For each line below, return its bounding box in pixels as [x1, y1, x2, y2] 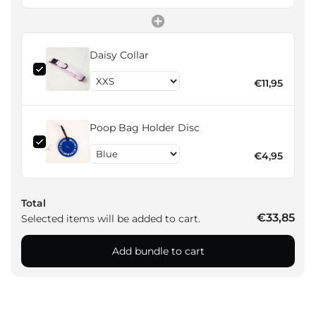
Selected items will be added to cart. [21, 212, 200, 226]
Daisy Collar [89, 49, 149, 62]
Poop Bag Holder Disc [89, 121, 200, 135]
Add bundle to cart [111, 245, 205, 258]
